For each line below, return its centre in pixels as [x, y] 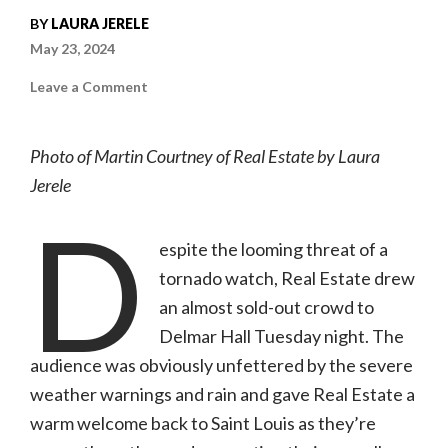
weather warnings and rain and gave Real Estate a [222, 394]
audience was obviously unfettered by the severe [221, 365]
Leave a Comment [89, 87]
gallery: [171, 114]
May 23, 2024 [72, 49]
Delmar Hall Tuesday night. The [282, 336]
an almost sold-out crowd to [267, 307]
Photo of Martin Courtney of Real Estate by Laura [205, 156]
